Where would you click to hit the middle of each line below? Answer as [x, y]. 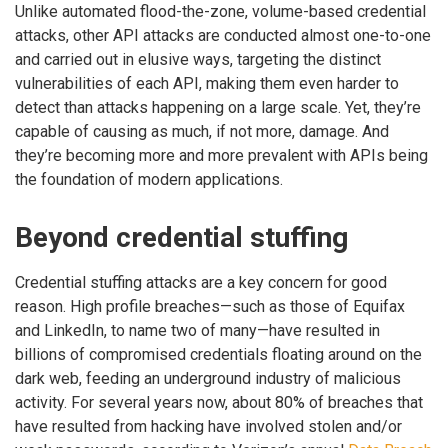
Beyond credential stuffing [181, 237]
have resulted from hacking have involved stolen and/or [208, 426]
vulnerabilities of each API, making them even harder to [207, 83]
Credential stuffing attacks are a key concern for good [201, 282]
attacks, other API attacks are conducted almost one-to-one [223, 35]
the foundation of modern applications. [149, 179]
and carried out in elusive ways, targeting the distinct [198, 59]
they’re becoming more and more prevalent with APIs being [221, 155]
